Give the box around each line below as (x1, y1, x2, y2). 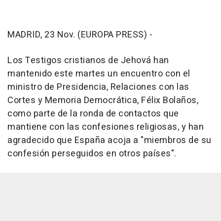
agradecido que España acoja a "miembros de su (7, 133, 212, 147)
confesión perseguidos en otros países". (7, 147, 177, 160)
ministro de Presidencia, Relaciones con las (7, 80, 189, 94)
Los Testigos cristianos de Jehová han (7, 53, 169, 67)
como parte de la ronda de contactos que (7, 107, 179, 120)
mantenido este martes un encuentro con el (7, 67, 190, 80)
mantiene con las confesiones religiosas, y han (7, 120, 204, 134)
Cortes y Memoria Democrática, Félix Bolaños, (7, 93, 198, 107)
